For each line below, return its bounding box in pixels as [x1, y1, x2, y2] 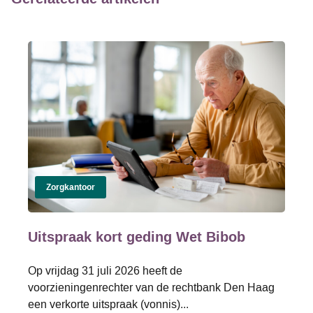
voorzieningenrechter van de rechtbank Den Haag [28, 280, 275, 296]
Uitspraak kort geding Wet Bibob [28, 227, 245, 248]
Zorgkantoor [46, 182, 95, 194]
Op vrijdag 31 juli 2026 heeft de [28, 263, 182, 279]
